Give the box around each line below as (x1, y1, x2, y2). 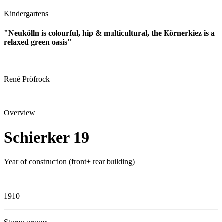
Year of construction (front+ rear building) (4, 157, 135, 166)
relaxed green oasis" (4, 37, 72, 46)
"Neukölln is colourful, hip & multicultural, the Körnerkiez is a (4, 28, 215, 37)
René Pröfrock (4, 75, 50, 84)
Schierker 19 (4, 128, 89, 146)
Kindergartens (4, 9, 48, 18)
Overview (4, 109, 35, 117)
